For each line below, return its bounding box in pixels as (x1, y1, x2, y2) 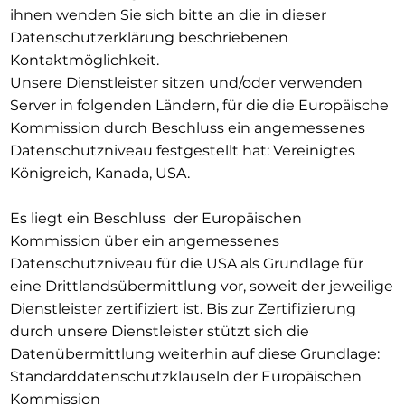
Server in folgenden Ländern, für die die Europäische (9, 96, 389, 114)
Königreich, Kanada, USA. (9, 164, 190, 182)
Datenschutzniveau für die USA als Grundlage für (9, 254, 363, 272)
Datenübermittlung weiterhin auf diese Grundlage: (9, 344, 380, 363)
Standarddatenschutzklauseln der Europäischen (9, 367, 362, 385)
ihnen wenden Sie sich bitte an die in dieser (9, 5, 326, 24)
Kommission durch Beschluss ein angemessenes (9, 118, 365, 137)
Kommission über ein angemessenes (9, 231, 279, 250)
